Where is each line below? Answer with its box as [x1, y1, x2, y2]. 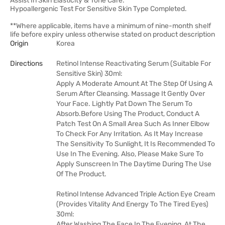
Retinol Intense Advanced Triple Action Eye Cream [56, 190, 215, 198]
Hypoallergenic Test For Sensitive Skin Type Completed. [10, 5, 187, 13]
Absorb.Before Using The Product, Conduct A [56, 109, 199, 118]
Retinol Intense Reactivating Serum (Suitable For [56, 59, 211, 68]
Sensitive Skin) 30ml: [56, 69, 123, 78]
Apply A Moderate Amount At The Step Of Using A [56, 79, 212, 88]
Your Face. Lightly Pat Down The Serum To [56, 99, 192, 108]
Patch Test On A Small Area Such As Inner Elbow [56, 120, 209, 128]
